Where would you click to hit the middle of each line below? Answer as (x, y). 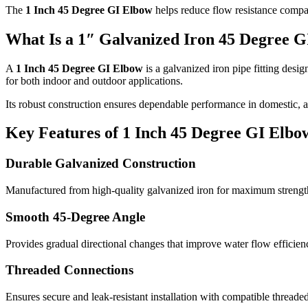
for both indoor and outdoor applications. (94, 80)
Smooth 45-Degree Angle (75, 217)
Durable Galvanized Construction (101, 164)
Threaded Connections (69, 270)
